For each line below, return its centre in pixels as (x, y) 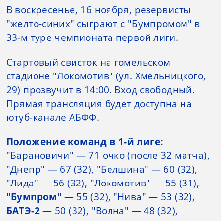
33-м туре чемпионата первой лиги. (93, 38)
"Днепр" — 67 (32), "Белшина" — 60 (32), (102, 169)
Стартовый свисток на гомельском (88, 62)
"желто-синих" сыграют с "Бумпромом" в (103, 24)
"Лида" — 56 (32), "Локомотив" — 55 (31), (103, 183)
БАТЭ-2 (24, 210)
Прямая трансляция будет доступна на (99, 103)
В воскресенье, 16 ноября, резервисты (99, 10)
